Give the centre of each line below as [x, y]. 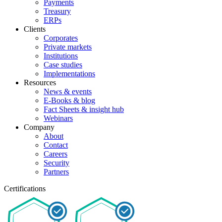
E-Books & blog [69, 100]
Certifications [25, 188]
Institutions [61, 55]
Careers [55, 154]
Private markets [68, 47]
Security [56, 163]
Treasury [57, 11]
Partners [56, 171]
